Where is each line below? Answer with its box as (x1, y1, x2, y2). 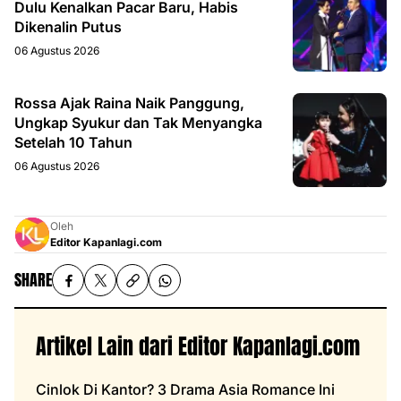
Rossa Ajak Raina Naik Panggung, (14, 94, 244, 113)
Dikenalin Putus (14, 18, 122, 37)
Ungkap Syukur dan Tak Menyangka (14, 114, 262, 132)
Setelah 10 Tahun (14, 133, 132, 152)
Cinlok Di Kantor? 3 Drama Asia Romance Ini (36, 380, 335, 399)
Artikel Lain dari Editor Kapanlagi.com (36, 330, 360, 363)
